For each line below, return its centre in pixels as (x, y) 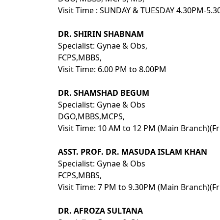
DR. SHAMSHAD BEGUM (104, 93)
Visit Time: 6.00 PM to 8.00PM (112, 69)
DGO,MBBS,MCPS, (91, 116)
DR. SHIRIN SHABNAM (101, 34)
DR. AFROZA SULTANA (100, 211)
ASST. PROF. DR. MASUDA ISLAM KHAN (133, 152)
